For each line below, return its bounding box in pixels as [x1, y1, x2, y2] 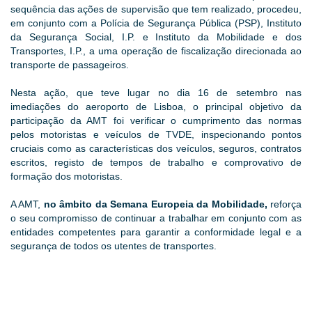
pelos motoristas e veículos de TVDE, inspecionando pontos [10, 129, 302, 141]
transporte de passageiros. [10, 59, 129, 71]
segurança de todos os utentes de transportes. [10, 240, 217, 252]
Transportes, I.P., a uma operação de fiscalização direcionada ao [10, 45, 302, 57]
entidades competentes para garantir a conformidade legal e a [10, 226, 302, 238]
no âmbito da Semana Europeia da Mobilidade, [43, 198, 267, 210]
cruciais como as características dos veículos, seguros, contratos [10, 143, 302, 155]
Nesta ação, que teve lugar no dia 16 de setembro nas [10, 87, 302, 99]
